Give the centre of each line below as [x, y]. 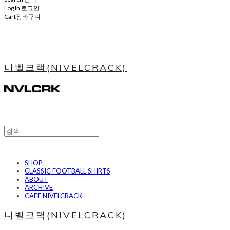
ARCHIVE [39, 187]
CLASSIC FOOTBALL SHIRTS [68, 171]
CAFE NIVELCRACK [53, 196]
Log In [12, 8]
